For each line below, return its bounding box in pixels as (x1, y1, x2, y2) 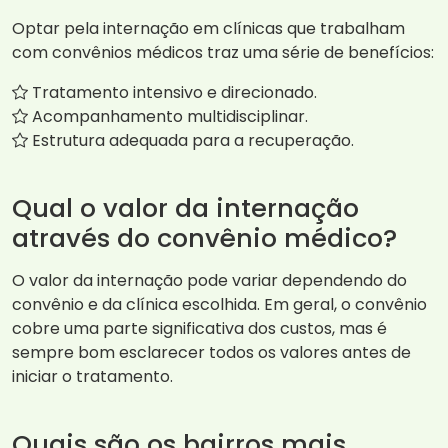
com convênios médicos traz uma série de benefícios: (12, 41, 434, 65)
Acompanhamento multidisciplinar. (28, 105, 308, 129)
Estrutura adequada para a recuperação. (28, 129, 354, 153)
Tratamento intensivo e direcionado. (28, 81, 317, 105)
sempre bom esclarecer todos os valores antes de (12, 341, 411, 365)
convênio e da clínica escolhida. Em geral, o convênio (12, 293, 427, 317)
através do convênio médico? (12, 220, 397, 257)
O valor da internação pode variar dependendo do (12, 269, 407, 293)
